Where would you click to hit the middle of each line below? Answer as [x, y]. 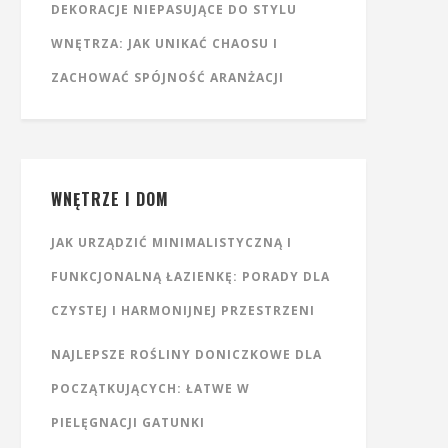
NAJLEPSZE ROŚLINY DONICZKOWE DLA [186, 354]
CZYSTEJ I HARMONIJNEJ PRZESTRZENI [183, 310]
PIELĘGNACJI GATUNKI [128, 422]
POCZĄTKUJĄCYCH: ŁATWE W [150, 388]
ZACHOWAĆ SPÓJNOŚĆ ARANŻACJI [167, 77]
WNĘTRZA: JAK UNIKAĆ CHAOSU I [164, 43]
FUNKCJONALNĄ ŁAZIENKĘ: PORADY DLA [190, 276]
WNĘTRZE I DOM [110, 199]
